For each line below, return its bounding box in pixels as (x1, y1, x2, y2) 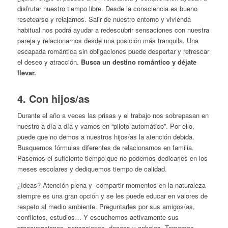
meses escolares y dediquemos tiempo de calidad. (17, 164, 167, 174)
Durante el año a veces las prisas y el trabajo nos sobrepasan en (17, 110, 209, 121)
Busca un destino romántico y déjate (80, 57, 196, 67)
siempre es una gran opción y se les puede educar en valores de (17, 191, 208, 201)
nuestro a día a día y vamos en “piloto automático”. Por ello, (17, 121, 194, 131)
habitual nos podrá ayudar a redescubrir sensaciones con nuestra (17, 25, 209, 35)
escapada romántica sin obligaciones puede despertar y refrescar (17, 46, 209, 56)
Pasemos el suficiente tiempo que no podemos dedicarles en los (17, 153, 208, 163)
